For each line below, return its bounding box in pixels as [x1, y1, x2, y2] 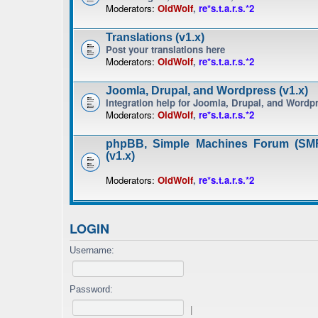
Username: [70, 245, 114, 256]
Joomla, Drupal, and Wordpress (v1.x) [106, 84, 308, 97]
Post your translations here [106, 43, 225, 56]
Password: [70, 284, 113, 295]
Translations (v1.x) [106, 31, 204, 43]
